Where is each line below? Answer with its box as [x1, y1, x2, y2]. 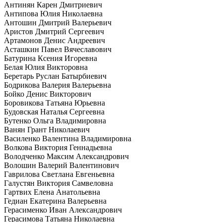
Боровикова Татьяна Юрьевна [4, 98, 105, 107]
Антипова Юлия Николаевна [4, 9, 103, 18]
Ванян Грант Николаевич [4, 125, 90, 134]
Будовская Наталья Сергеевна [4, 107, 105, 116]
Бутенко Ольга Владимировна [4, 116, 106, 125]
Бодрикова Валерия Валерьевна [4, 80, 111, 89]
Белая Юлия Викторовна [4, 62, 88, 71]
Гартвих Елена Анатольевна [4, 187, 100, 196]
